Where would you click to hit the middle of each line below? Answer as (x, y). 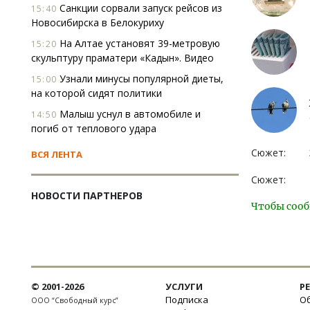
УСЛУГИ (184, 286)
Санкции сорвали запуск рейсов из (139, 8)
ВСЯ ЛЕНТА (57, 154)
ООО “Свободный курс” (75, 300)
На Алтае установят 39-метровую (138, 43)
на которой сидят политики (97, 93)
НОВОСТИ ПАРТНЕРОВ (87, 195)
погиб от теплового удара (94, 128)
